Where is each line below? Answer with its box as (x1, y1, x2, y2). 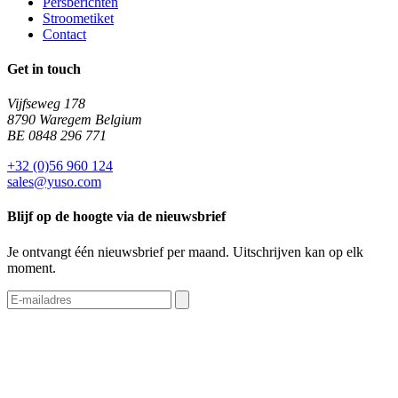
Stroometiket (43, 10, 114, 26)
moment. (7, 259, 56, 275)
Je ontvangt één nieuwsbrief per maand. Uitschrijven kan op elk (7, 243, 363, 259)
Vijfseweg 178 (7, 96, 85, 112)
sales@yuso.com (7, 174, 101, 190)
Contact (43, 26, 86, 42)
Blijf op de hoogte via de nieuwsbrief (7, 209, 226, 225)
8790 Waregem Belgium (7, 112, 142, 128)
